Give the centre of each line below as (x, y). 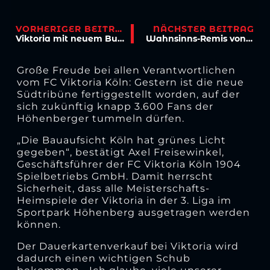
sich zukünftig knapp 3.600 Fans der (115, 106)
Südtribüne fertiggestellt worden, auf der (128, 94)
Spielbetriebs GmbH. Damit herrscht (115, 176)
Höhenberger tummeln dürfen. (100, 118)
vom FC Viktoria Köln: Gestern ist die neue (130, 82)
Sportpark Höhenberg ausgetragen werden (133, 212)
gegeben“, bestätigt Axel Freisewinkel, (120, 152)
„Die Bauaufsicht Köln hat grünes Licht (121, 140)
